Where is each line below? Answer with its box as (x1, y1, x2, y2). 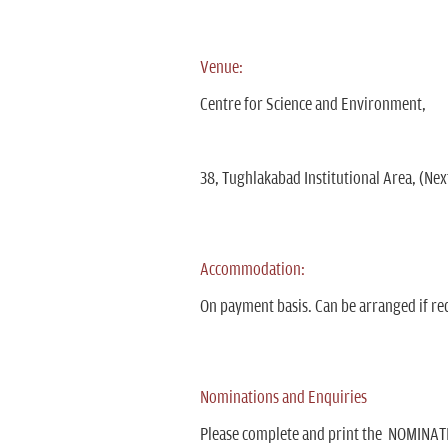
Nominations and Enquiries (199, 388, 367, 408)
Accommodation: (199, 260, 305, 280)
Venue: (199, 58, 243, 78)
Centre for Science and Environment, (199, 95, 426, 115)
